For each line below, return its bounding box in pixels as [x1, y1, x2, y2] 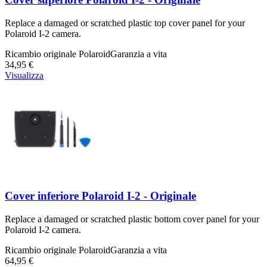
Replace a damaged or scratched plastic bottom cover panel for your [5, 214, 259, 224]
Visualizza [5, 70, 44, 80]
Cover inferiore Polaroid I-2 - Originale [5, 190, 196, 203]
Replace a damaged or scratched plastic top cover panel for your [5, 17, 245, 28]
